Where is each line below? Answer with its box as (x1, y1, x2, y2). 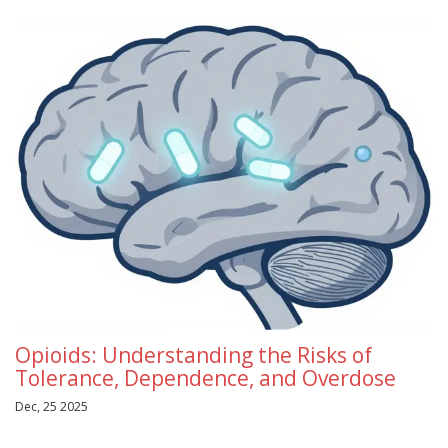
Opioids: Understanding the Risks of (15, 341, 372, 370)
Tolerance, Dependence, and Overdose (15, 364, 396, 393)
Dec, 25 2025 (15, 398, 88, 416)
